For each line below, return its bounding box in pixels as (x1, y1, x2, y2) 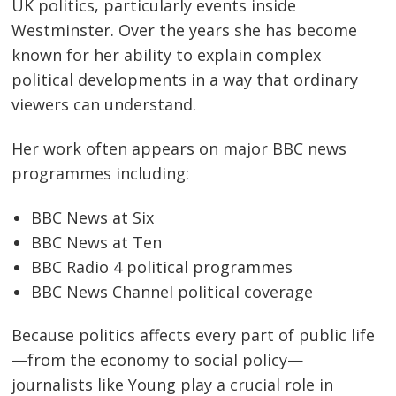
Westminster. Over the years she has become (11, 19, 358, 42)
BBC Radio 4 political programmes (31, 255, 293, 278)
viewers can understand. (11, 94, 197, 116)
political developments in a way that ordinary (11, 69, 359, 91)
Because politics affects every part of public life (11, 324, 376, 346)
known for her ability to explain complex (11, 44, 322, 66)
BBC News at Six (31, 206, 155, 228)
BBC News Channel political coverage (31, 280, 314, 302)
